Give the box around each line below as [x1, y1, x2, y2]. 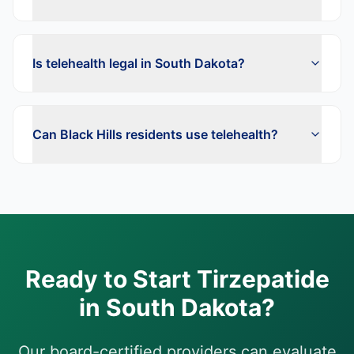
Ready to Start [24, 265, 197, 293]
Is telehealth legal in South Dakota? [32, 55, 245, 71]
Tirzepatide [196, 265, 330, 293]
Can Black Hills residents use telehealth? [32, 126, 278, 142]
